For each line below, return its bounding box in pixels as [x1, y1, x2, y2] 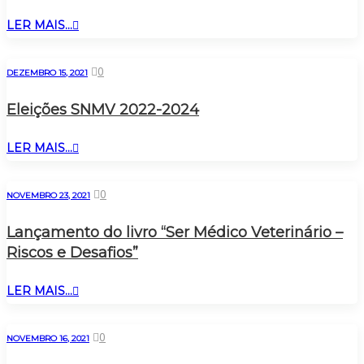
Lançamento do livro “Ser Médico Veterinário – [6, 223, 343, 241]
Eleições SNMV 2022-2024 [6, 100, 199, 119]
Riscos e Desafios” [6, 243, 138, 262]
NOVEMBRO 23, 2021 [6, 189, 90, 201]
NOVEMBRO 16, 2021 [6, 332, 89, 344]
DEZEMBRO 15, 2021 [6, 67, 88, 78]
